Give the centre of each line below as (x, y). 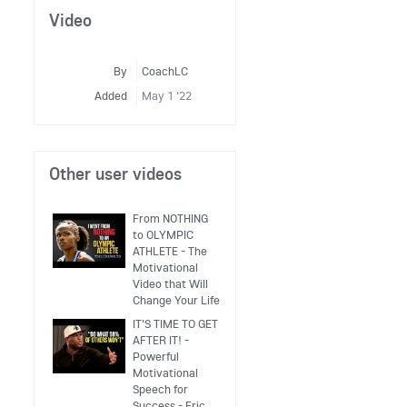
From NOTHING (171, 218)
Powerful (156, 356)
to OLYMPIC (164, 234)
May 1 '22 (167, 95)
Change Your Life (177, 300)
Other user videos (116, 174)
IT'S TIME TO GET (176, 323)
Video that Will (171, 283)
